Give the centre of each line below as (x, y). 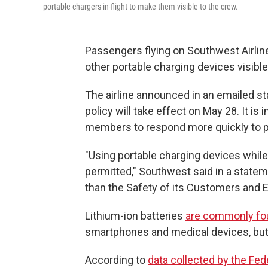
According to (116, 260)
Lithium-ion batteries (135, 216)
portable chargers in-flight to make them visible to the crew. (141, 7)
